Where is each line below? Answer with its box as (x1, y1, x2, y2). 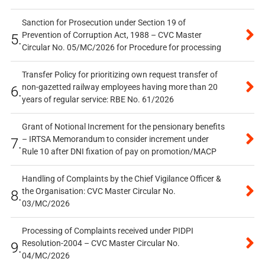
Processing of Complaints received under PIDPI (21, 226, 193, 236)
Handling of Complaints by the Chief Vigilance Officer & (21, 174, 221, 184)
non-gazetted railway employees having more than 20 (21, 82, 218, 92)
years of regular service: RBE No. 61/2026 (21, 95, 174, 105)
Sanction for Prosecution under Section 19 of (21, 18, 186, 28)
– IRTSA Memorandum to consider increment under (21, 134, 209, 144)
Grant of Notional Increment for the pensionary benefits (21, 122, 225, 132)
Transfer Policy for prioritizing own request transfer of (21, 70, 218, 80)
